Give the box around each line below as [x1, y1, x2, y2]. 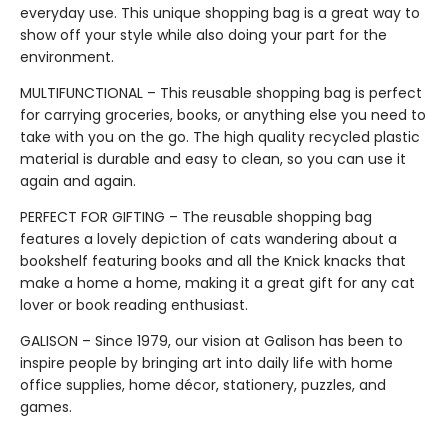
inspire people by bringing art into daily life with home [20, 353, 393, 373]
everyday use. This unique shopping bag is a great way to [20, 3, 420, 23]
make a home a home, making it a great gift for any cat [20, 273, 415, 293]
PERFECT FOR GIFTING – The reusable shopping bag [20, 207, 372, 227]
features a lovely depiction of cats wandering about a [20, 229, 397, 249]
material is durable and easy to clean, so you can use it [20, 149, 406, 169]
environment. [20, 47, 114, 67]
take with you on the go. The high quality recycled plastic [20, 127, 420, 147]
